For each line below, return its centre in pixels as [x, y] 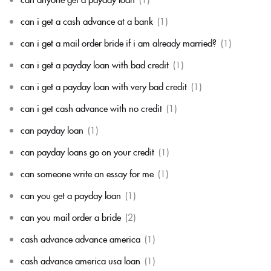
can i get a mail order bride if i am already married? [119, 42]
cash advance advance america [80, 238]
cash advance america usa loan [80, 260]
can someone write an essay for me [87, 173]
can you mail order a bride [71, 217]
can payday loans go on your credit [87, 151]
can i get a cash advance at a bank [87, 21]
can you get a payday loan [71, 195]
